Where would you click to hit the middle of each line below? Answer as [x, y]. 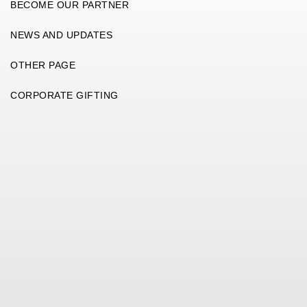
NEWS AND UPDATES [61, 35]
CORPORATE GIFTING [64, 95]
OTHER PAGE [43, 65]
